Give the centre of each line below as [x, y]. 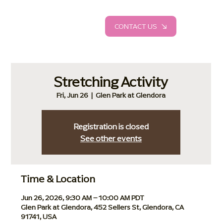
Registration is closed [111, 126]
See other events [111, 138]
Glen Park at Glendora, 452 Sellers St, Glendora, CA [103, 207]
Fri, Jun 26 [72, 95]
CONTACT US [136, 26]
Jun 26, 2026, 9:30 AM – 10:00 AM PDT [83, 198]
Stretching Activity [111, 82]
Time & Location [58, 179]
